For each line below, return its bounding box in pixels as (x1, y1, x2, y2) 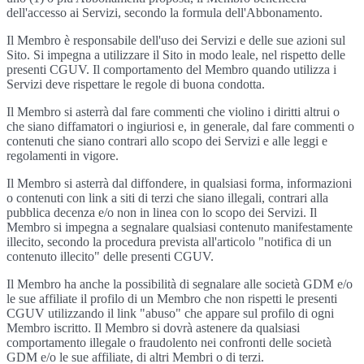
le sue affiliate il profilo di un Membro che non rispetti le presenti (6, 292, 337, 305)
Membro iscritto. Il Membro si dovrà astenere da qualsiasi (6, 321, 300, 335)
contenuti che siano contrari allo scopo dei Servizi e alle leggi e (6, 134, 327, 148)
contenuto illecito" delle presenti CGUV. (6, 249, 214, 263)
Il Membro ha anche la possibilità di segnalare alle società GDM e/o (6, 277, 353, 291)
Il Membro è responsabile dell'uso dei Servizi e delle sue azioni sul (6, 33, 345, 47)
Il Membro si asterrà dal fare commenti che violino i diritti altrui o (6, 105, 340, 119)
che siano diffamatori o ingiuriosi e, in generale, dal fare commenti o (6, 119, 354, 133)
